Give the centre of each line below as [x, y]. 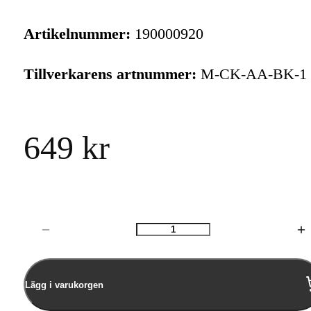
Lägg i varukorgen [64, 285]
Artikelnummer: [77, 34]
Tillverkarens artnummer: [110, 74]
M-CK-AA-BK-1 [251, 74]
